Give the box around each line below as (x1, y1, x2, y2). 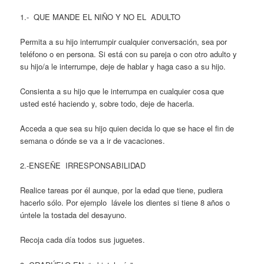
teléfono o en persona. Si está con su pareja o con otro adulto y (20, 48, 237, 60)
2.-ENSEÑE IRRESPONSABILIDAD (20, 160, 146, 171)
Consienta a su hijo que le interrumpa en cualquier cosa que (20, 85, 225, 97)
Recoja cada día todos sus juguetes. (20, 234, 146, 246)
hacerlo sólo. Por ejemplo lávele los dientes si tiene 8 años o (20, 197, 230, 209)
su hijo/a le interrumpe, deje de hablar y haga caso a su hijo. (20, 60, 226, 72)
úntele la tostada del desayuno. (20, 209, 127, 221)
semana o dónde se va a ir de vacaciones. (20, 135, 166, 147)
